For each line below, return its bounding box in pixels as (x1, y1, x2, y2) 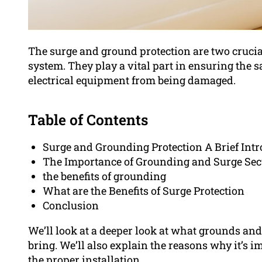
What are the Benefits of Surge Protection (43, 184, 244, 198)
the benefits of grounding (43, 169, 166, 184)
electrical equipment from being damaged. (28, 73, 236, 88)
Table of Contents (28, 110, 148, 130)
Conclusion (43, 198, 99, 213)
